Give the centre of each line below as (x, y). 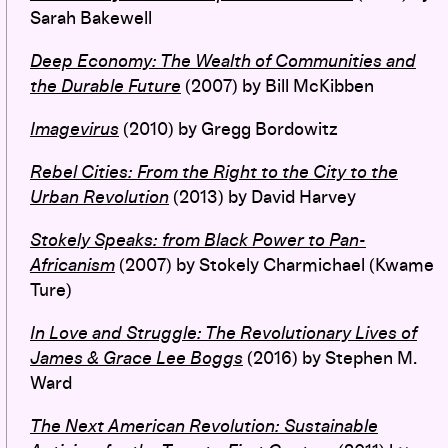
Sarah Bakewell (91, 18)
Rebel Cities (79, 172)
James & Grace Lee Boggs (136, 358)
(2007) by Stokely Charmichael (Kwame (274, 265)
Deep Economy (91, 61)
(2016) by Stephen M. (332, 358)
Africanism (72, 265)
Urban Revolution (99, 197)
